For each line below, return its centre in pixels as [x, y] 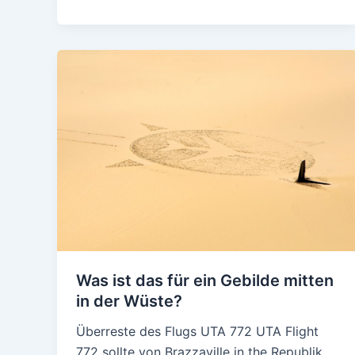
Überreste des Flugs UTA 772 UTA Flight [197, 331]
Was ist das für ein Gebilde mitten [205, 280]
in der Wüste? [129, 301]
